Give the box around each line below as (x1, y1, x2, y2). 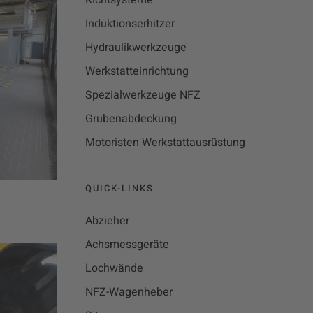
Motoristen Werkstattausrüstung (85, 134, 245, 151)
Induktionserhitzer (85, 15, 175, 32)
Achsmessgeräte (85, 236, 169, 253)
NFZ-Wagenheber (85, 284, 173, 300)
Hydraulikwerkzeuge (85, 39, 187, 56)
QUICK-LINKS (85, 182, 154, 195)
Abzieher (85, 212, 129, 229)
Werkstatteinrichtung (85, 63, 189, 80)
